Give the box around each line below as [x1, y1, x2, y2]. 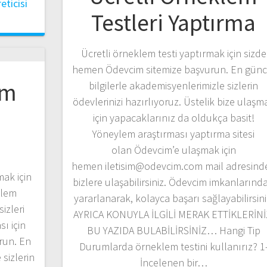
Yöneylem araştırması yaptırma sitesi [92, 126, 255, 141]
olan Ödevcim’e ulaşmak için [111, 142, 236, 157]
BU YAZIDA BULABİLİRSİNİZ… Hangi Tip [86, 223, 260, 237]
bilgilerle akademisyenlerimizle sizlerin [89, 78, 259, 92]
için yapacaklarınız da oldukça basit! [92, 110, 254, 125]
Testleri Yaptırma [91, 7, 256, 38]
